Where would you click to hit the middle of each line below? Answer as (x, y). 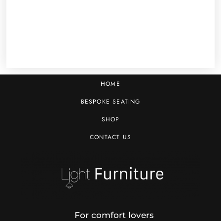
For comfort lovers (114, 215)
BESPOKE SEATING (110, 101)
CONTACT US (110, 137)
